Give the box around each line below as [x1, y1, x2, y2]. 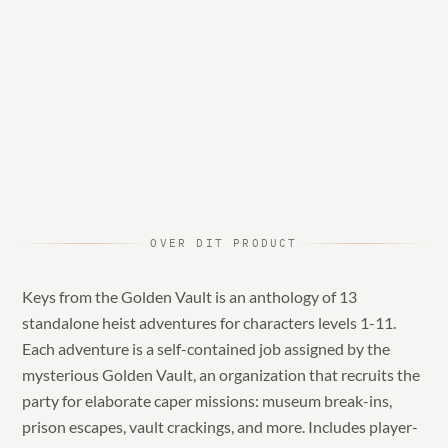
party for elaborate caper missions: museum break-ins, [22, 391, 393, 411]
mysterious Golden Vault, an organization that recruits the [22, 365, 421, 385]
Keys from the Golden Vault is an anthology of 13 [22, 287, 358, 307]
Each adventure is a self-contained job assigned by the [22, 339, 391, 359]
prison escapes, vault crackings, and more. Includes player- [22, 417, 419, 437]
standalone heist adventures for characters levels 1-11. [22, 313, 397, 333]
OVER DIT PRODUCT [150, 236, 298, 251]
